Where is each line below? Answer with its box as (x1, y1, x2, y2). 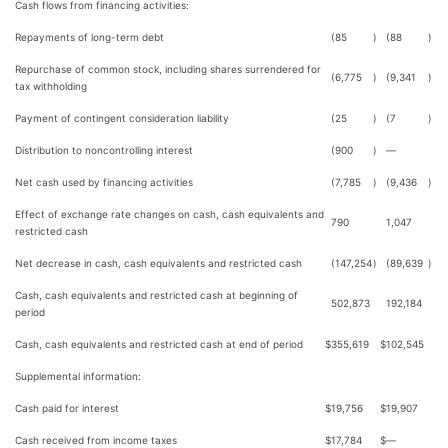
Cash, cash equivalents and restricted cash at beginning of (15, 289, 298, 301)
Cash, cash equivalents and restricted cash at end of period (15, 338, 303, 350)
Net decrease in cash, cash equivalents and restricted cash (15, 257, 302, 269)
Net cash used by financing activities (15, 176, 193, 188)
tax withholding (15, 80, 87, 92)
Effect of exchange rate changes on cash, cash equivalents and (15, 208, 324, 220)
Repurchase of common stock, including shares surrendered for (15, 63, 321, 75)
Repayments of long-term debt (15, 31, 164, 43)
